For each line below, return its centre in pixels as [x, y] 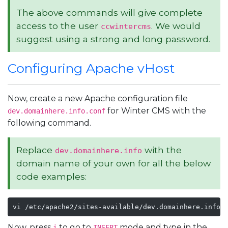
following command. [49, 123]
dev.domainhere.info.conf [56, 111]
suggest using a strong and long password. [113, 39]
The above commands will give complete [109, 12]
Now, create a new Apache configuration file [98, 98]
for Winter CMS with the [156, 111]
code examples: [51, 176]
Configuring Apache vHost [91, 68]
